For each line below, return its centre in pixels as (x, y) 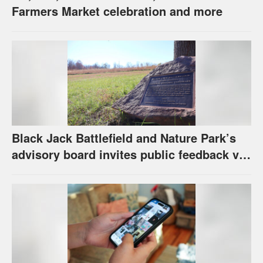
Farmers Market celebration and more (117, 11)
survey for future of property (92, 171)
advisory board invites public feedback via (130, 154)
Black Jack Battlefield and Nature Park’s (124, 138)
